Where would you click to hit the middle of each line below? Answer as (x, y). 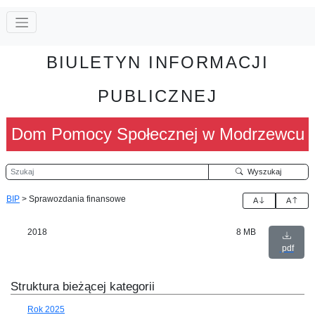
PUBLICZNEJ (157, 96)
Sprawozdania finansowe (77, 199)
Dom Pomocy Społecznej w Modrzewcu (157, 134)
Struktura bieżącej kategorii (83, 286)
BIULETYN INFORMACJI (157, 62)
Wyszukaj (262, 171)
